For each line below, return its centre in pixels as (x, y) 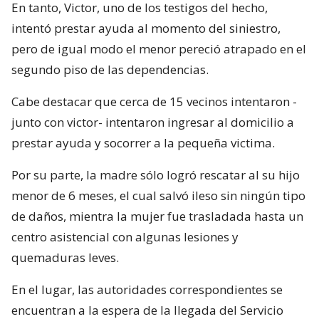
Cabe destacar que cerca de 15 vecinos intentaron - (154, 101)
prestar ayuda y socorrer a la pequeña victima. (143, 142)
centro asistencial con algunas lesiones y (125, 236)
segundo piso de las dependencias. (110, 69)
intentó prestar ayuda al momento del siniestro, (146, 28)
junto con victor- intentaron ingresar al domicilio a (153, 122)
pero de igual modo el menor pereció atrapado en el (159, 48)
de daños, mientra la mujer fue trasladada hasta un (157, 216)
